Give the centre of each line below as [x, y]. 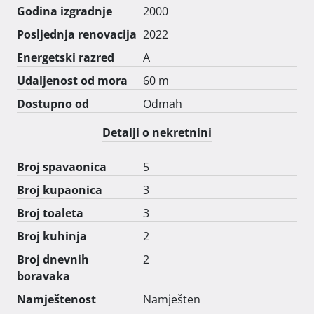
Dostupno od [53, 103]
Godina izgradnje [64, 11]
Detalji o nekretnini [157, 132]
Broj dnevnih [53, 259]
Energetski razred [66, 57]
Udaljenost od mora [72, 80]
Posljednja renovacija [77, 34]
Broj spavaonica [62, 166]
